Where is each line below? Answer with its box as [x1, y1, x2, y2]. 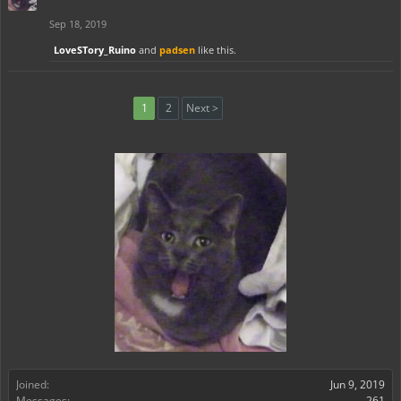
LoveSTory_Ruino [54, 43, 136, 56]
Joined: [16, 377, 49, 392]
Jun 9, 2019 [330, 377, 385, 392]
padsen [159, 43, 195, 56]
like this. [195, 43, 236, 56]
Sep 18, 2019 [49, 17, 107, 30]
